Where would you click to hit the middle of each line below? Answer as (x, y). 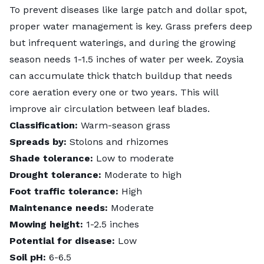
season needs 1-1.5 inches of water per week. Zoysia (127, 59)
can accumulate (48, 75)
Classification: (44, 125)
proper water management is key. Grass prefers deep (131, 26)
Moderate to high (141, 174)
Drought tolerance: (55, 174)
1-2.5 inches (111, 224)
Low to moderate (133, 158)
